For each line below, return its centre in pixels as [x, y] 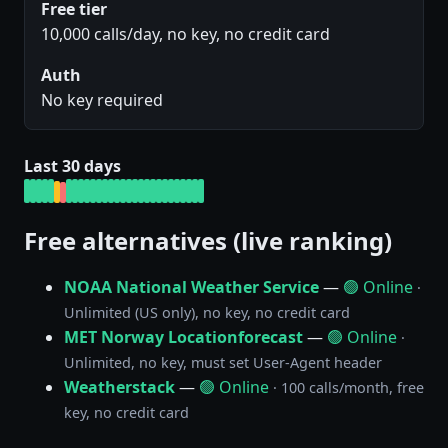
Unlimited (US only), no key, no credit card [207, 312]
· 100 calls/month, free [348, 387]
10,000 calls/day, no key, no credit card [185, 34]
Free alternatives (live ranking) [208, 241]
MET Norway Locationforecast [183, 336]
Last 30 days [72, 166]
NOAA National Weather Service [191, 286]
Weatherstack [119, 386]
